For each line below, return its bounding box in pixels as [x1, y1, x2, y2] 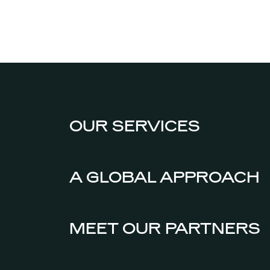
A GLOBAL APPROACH [69, 168, 260, 186]
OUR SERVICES [69, 117, 200, 134]
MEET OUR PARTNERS [69, 219, 260, 237]
